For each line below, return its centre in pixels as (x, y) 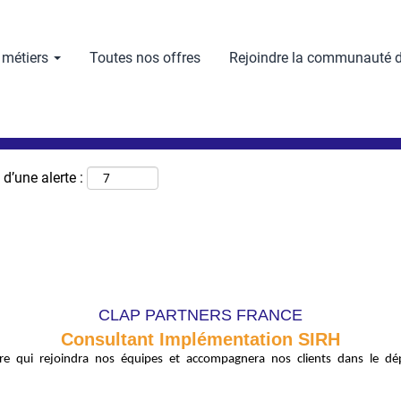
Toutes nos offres (145, 57)
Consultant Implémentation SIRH (200, 339)
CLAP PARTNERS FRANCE (200, 315)
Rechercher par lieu (153, 36)
